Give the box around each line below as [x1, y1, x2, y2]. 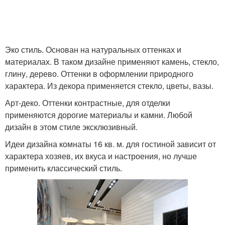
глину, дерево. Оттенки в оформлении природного [5, 67, 193, 79]
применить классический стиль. [5, 162, 122, 174]
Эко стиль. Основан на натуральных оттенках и [5, 43, 181, 55]
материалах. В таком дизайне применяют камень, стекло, [5, 55, 219, 67]
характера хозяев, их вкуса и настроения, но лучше [5, 150, 197, 162]
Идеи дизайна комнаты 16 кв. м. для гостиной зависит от [5, 138, 216, 150]
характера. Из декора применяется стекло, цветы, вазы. [5, 79, 213, 91]
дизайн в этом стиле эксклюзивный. [5, 121, 138, 133]
